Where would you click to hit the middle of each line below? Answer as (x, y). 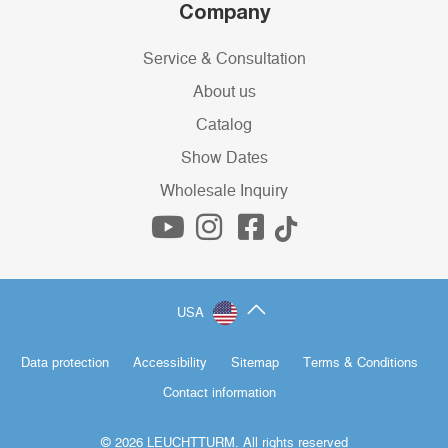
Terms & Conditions (360, 364)
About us (224, 92)
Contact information (219, 394)
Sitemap (254, 364)
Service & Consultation (224, 59)
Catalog (224, 125)
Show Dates (224, 158)
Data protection (64, 364)
